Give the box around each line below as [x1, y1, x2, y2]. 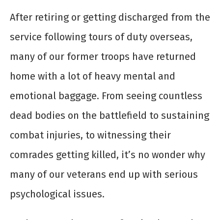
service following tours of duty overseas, [10, 31, 192, 43]
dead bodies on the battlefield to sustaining [10, 110, 209, 122]
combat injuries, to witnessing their [10, 129, 171, 141]
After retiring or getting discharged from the [10, 11, 210, 24]
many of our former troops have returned [10, 51, 196, 63]
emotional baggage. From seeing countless [10, 90, 202, 102]
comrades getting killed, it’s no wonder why [10, 149, 205, 161]
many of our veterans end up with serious [10, 168, 198, 181]
